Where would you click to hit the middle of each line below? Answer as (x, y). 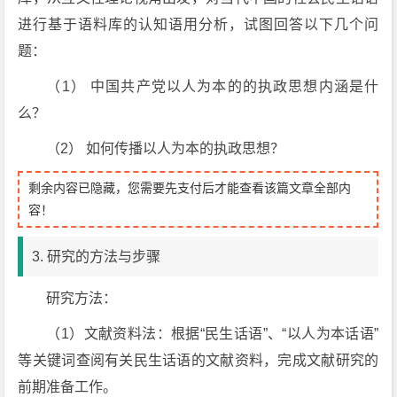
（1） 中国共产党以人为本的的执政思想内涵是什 (213, 86)
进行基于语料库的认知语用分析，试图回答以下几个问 (198, 24)
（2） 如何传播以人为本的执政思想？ (166, 148)
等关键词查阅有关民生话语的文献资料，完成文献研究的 (198, 360)
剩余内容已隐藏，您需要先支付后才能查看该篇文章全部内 (190, 188)
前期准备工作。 (68, 387)
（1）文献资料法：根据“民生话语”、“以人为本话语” (213, 334)
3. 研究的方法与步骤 (97, 257)
